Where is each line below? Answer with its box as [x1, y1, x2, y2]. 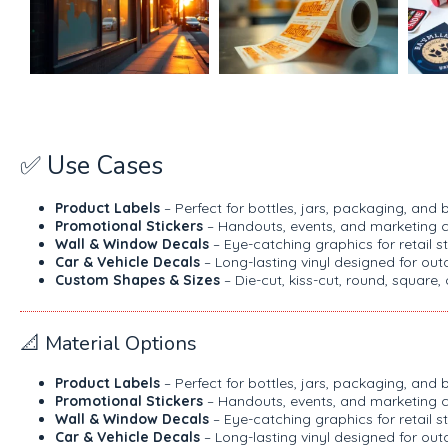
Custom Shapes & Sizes [55, 270, 220, 289]
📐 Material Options [20, 329, 197, 357]
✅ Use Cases [20, 148, 163, 183]
